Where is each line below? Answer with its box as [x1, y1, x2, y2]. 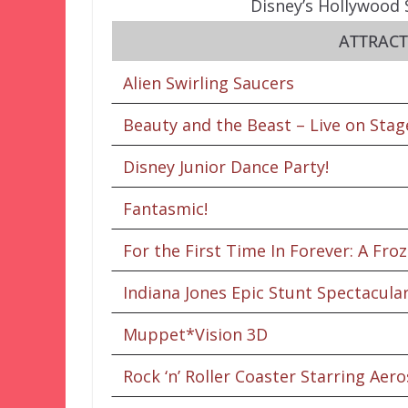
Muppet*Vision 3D [123, 322, 268, 345]
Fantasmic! [123, 197, 208, 219]
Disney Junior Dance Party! [123, 155, 329, 178]
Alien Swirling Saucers [123, 71, 294, 94]
